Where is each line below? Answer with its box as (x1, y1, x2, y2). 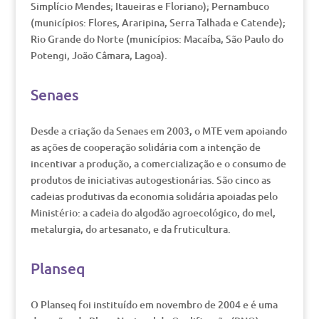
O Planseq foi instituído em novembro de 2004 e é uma (30, 298, 278, 311)
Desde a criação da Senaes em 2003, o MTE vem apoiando (30, 124, 287, 137)
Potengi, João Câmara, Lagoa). (30, 48, 167, 62)
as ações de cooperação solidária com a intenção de (30, 140, 261, 154)
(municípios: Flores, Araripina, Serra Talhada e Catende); (30, 16, 286, 29)
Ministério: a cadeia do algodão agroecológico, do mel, (30, 206, 276, 219)
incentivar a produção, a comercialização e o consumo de (30, 157, 286, 170)
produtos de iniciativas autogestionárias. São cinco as (30, 173, 271, 187)
